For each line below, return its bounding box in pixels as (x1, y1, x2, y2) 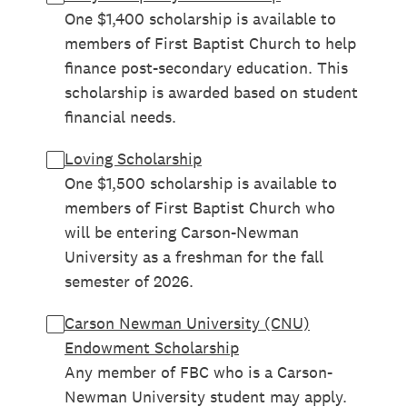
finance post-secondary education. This (65, 57, 348, 78)
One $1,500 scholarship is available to (65, 173, 337, 194)
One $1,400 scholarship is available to (65, 8, 336, 29)
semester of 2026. (65, 271, 194, 292)
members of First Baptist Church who (65, 197, 335, 218)
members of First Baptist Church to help (65, 33, 356, 54)
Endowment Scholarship (65, 337, 239, 358)
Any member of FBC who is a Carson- (65, 362, 333, 382)
